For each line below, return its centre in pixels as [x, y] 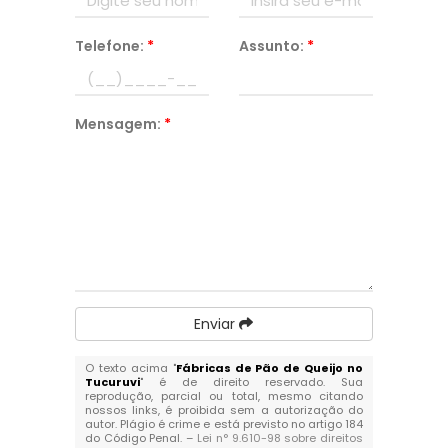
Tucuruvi [112, 382]
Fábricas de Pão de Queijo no [269, 368]
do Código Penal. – [140, 438]
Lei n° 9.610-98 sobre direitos [280, 438]
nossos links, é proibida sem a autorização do [224, 410]
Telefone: [110, 46]
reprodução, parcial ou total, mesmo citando [224, 396]
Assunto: [272, 46]
